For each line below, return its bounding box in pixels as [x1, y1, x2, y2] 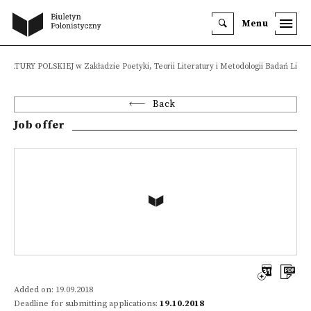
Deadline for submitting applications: [14, 299, 160, 309]
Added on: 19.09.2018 [14, 285, 93, 295]
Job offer [14, 118, 65, 132]
